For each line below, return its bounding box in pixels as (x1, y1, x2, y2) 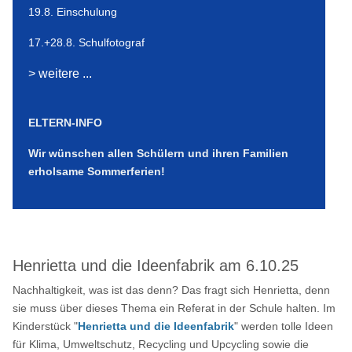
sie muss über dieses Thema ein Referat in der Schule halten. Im (13, 302, 336, 315)
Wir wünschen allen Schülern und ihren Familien (28, 147, 289, 160)
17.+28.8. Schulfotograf (28, 36, 145, 49)
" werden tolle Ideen (234, 320, 334, 333)
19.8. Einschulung (28, 5, 118, 19)
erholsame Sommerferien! (28, 165, 166, 178)
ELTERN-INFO (28, 116, 103, 130)
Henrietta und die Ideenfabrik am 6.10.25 (13, 257, 299, 275)
